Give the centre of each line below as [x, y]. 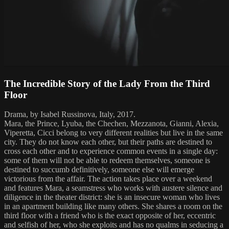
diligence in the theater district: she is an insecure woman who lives [112, 197]
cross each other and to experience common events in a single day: [111, 151]
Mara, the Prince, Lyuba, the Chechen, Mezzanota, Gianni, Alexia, [111, 124]
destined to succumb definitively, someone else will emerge [99, 170]
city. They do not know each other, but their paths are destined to [108, 142]
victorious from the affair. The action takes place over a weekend [108, 179]
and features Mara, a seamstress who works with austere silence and [113, 188]
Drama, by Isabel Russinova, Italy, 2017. [70, 114]
